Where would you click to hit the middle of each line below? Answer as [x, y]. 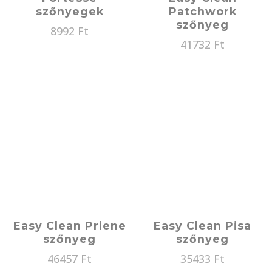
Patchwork [202, 11]
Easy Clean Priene [70, 225]
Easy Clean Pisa [202, 225]
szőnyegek [70, 11]
